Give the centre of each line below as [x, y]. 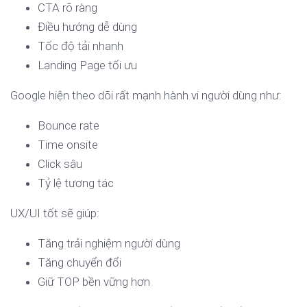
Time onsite [68, 145]
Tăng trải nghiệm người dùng [109, 244]
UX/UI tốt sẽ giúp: [55, 213]
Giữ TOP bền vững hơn [94, 282]
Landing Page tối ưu [87, 65]
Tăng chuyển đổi [79, 263]
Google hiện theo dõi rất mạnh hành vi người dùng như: [146, 96]
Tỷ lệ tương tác [76, 183]
